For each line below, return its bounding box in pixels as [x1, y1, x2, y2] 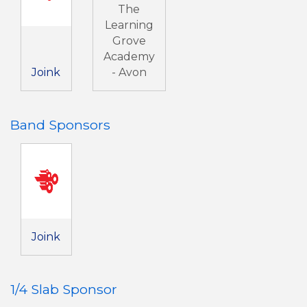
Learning [104, 19, 153, 32]
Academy [103, 50, 155, 64]
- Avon [111, 66, 147, 79]
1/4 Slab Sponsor [10, 281, 117, 298]
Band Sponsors [10, 116, 110, 134]
